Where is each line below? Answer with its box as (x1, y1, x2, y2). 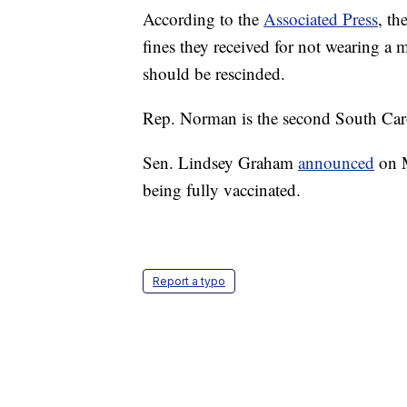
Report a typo (153, 274, 225, 289)
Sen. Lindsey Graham (143, 151, 298, 174)
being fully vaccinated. (143, 178, 301, 202)
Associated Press (263, 7, 378, 31)
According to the (143, 7, 263, 31)
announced (298, 151, 374, 174)
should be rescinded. (143, 62, 285, 85)
